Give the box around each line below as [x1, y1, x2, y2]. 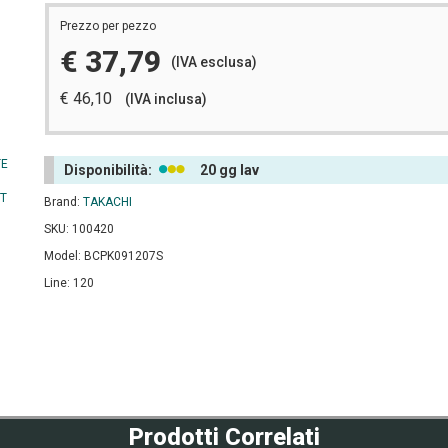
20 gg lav [200, 162, 259, 178]
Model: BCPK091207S [44, 249, 163, 263]
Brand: [44, 195, 83, 209]
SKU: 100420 [44, 222, 114, 236]
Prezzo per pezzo [60, 19, 156, 33]
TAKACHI [83, 195, 132, 209]
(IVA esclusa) [171, 53, 257, 70]
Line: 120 [44, 276, 94, 290]
